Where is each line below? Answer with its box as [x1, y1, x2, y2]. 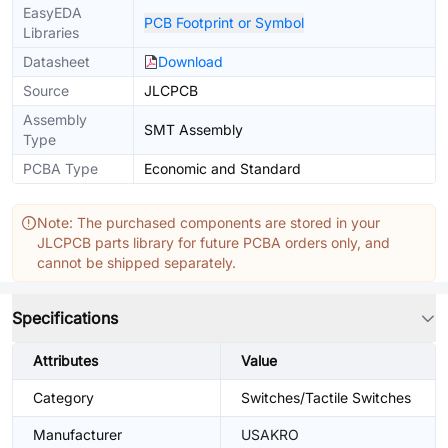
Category [33, 389, 94, 406]
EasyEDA [23, 4, 82, 21]
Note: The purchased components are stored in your [37, 214, 380, 231]
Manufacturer [33, 426, 122, 443]
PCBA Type [23, 160, 98, 177]
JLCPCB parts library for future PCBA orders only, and [37, 234, 390, 251]
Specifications [12, 308, 118, 328]
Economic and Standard [144, 160, 301, 177]
